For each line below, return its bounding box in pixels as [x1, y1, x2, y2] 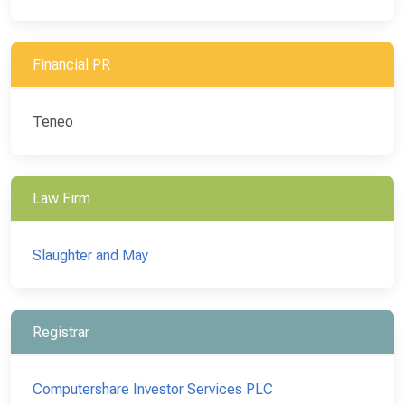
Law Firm [33, 189, 90, 207]
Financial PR [33, 55, 110, 73]
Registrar [33, 323, 89, 341]
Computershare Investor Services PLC [33, 380, 273, 398]
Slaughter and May [33, 246, 148, 264]
